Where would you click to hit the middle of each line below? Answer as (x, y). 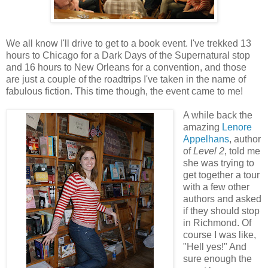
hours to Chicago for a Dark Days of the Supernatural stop (128, 55)
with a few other (216, 187)
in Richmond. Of (217, 223)
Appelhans (206, 139)
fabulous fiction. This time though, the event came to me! (124, 91)
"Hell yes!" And (214, 246)
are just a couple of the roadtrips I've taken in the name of (126, 79)
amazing (202, 127)
